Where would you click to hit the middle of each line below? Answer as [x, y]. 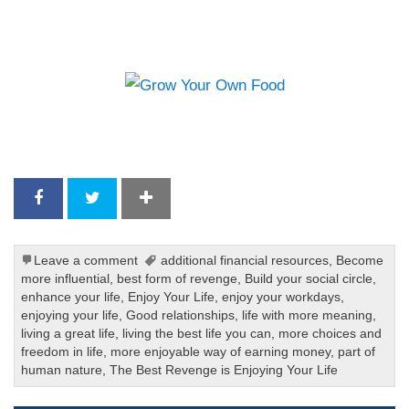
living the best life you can [197, 334]
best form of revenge [178, 279]
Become [359, 261]
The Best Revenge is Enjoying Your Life [224, 371]
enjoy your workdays [282, 298]
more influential [66, 279]
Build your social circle [309, 279]
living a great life [68, 334]
